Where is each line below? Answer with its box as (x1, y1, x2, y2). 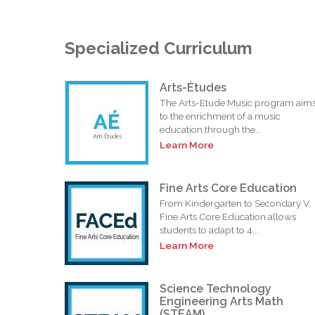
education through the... (160, 124, 262, 136)
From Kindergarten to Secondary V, (160, 198, 311, 210)
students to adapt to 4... (160, 224, 259, 236)
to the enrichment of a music (160, 110, 281, 122)
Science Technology (160, 282, 271, 296)
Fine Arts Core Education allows (160, 211, 296, 223)
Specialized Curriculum (65, 37, 252, 58)
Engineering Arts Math (160, 295, 283, 309)
